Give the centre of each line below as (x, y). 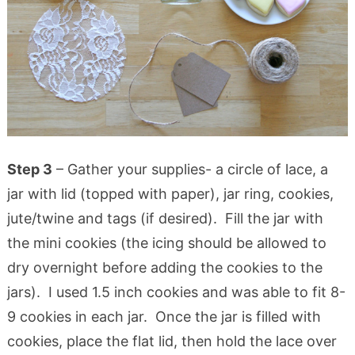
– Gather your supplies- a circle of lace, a (190, 169)
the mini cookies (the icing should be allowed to (166, 242)
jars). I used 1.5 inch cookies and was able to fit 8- (176, 292)
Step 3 (29, 169)
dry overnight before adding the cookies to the (164, 267)
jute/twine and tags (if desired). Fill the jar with (165, 218)
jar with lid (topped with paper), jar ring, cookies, (170, 193)
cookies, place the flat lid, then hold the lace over (172, 341)
